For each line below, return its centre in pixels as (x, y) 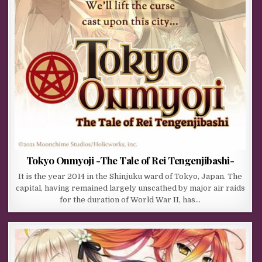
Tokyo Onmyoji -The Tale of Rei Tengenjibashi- (130, 161)
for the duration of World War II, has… (130, 200)
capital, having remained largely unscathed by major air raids (130, 188)
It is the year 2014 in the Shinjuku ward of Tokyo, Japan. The (130, 177)
